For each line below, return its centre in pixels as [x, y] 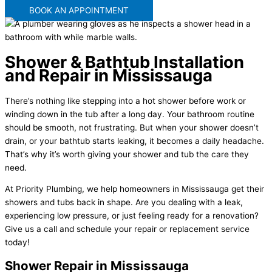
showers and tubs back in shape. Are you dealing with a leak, [124, 202]
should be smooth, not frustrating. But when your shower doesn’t [132, 127]
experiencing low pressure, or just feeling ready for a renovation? [132, 216]
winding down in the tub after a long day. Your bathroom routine [130, 114]
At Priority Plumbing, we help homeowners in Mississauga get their [134, 189]
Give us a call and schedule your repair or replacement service [127, 229]
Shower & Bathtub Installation [124, 62]
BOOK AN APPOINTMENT [79, 11]
